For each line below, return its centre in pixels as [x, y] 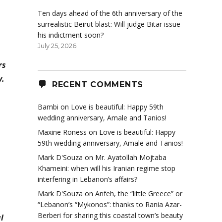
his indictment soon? [71, 35]
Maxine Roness [62, 132]
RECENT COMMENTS [97, 84]
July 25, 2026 [57, 46]
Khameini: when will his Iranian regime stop [107, 168]
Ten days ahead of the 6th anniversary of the [110, 13]
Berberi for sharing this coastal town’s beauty [110, 216]
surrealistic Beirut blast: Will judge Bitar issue [109, 24]
